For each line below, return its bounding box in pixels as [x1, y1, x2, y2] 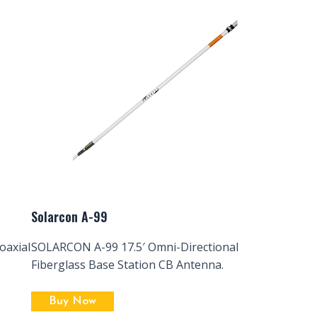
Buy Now [49, 296, 96, 308]
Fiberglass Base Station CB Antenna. [31, 256, 224, 272]
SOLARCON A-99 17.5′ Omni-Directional [31, 238, 238, 255]
